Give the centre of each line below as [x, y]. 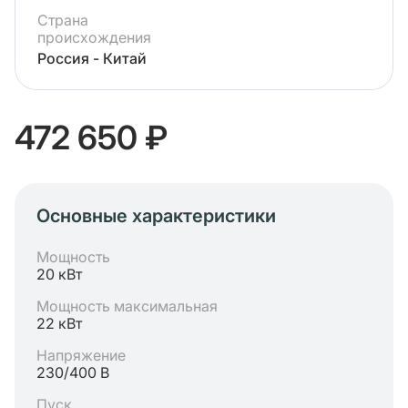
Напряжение [81, 355]
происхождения [94, 37]
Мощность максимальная [127, 306]
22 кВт [59, 323]
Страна [63, 20]
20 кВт [59, 274]
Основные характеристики [156, 216]
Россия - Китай [92, 58]
